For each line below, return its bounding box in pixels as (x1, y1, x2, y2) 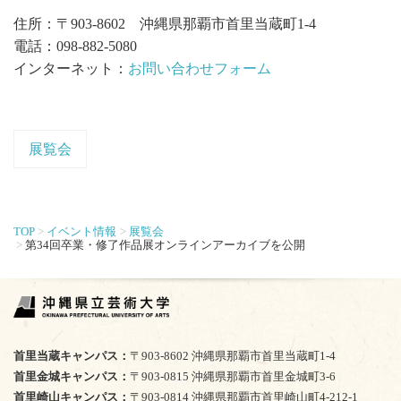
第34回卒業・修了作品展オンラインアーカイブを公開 (25, 237, 306, 252)
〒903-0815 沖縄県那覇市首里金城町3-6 (130, 370, 336, 384)
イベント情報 (47, 224, 117, 238)
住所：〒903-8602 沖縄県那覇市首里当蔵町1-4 (13, 16, 316, 32)
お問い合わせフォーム (128, 61, 271, 77)
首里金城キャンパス (13, 370, 118, 384)
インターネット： (13, 61, 128, 77)
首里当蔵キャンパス (13, 349, 118, 363)
